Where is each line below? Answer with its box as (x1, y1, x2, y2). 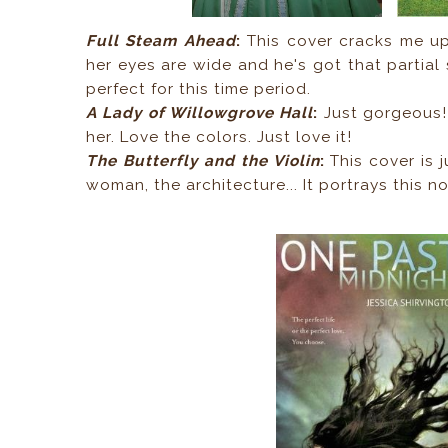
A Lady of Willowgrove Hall (86, 103, 314, 122)
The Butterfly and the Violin (86, 151, 320, 170)
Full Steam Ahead (86, 31, 236, 50)
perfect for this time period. (86, 79, 312, 98)
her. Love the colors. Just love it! (86, 127, 353, 146)
